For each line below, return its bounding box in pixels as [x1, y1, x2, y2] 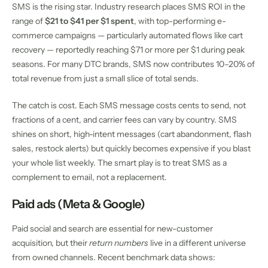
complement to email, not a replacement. [12, 172, 167, 183]
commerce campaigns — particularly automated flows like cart [12, 30, 243, 41]
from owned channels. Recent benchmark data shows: [12, 252, 215, 263]
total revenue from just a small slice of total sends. [12, 73, 199, 84]
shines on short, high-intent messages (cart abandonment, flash [12, 129, 251, 140]
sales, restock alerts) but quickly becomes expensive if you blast [12, 143, 251, 154]
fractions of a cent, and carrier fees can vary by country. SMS [12, 114, 237, 126]
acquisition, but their [12, 237, 89, 249]
